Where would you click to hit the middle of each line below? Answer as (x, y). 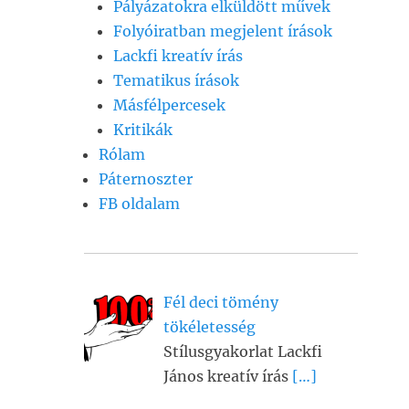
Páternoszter (146, 179)
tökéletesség (210, 327)
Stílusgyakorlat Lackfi (243, 351)
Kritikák (143, 130)
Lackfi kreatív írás (178, 56)
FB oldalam (139, 204)
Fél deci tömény (221, 302)
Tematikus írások (176, 80)
